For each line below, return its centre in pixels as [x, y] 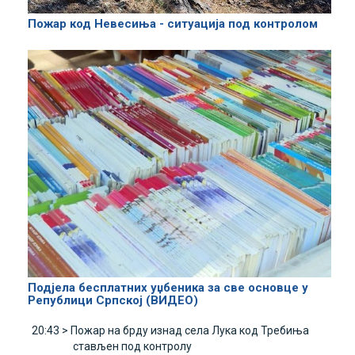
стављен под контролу [132, 347]
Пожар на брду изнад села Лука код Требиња [190, 331]
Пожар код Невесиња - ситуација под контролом [173, 23]
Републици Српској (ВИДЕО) [113, 301]
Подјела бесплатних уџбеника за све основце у [168, 288]
